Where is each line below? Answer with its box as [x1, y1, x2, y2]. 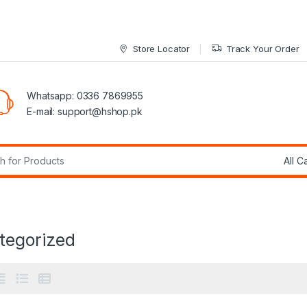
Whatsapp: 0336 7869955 [27, 90, 143, 102]
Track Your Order [225, 42, 299, 54]
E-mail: [27, 106, 58, 118]
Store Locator [132, 42, 191, 54]
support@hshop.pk [57, 106, 143, 118]
